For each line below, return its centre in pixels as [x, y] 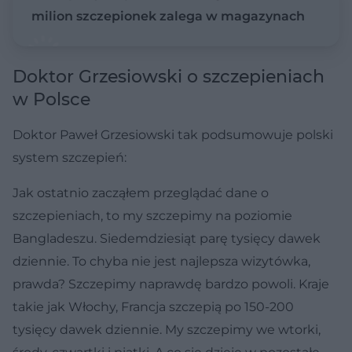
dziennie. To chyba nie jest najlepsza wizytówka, [161, 261]
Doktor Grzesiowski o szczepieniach [169, 76]
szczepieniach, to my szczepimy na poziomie [152, 215]
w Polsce [51, 99]
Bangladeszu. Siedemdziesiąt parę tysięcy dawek [167, 238]
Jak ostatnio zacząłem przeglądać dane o [141, 192]
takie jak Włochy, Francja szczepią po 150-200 [153, 306]
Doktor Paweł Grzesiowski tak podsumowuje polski [173, 134]
